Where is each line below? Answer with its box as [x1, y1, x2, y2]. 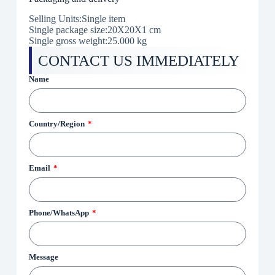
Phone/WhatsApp [28, 207, 91, 217]
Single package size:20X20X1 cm [28, 25, 161, 36]
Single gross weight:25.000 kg [28, 36, 147, 47]
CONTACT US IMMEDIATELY [37, 52, 239, 69]
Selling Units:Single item [28, 14, 125, 25]
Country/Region [28, 118, 87, 128]
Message [28, 252, 58, 262]
